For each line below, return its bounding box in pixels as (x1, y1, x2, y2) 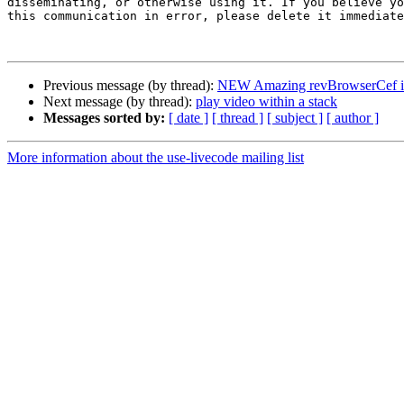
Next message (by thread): (43, 94, 196, 110)
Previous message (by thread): (43, 78, 217, 94)
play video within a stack (196, 94, 337, 110)
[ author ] (326, 110, 379, 126)
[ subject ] (267, 110, 323, 126)
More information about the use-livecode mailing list (7, 150, 304, 166)
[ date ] (169, 110, 208, 126)
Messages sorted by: (43, 110, 165, 126)
